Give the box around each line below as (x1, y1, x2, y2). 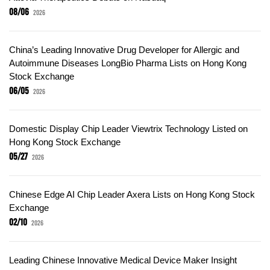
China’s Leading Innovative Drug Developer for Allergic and (9, 44, 239, 55)
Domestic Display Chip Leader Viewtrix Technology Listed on (9, 123, 248, 134)
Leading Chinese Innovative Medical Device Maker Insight (9, 254, 237, 265)
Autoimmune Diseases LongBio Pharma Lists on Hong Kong (9, 57, 246, 68)
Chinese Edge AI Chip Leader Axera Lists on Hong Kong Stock (9, 189, 255, 199)
